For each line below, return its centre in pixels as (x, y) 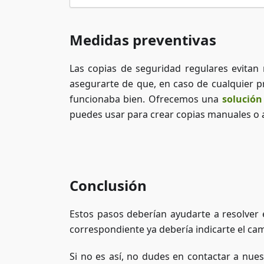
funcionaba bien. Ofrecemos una (146, 99)
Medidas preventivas (143, 40)
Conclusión (108, 185)
